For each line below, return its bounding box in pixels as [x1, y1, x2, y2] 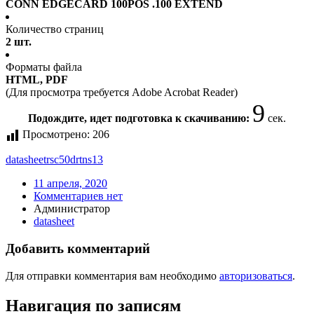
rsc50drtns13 [46, 153, 103, 166]
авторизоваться [219, 269, 292, 282]
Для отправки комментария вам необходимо [6, 269, 219, 282]
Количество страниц [6, 23, 104, 36]
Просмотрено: [22, 128, 90, 141]
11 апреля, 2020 [34, 177, 107, 190]
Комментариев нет [34, 190, 123, 203]
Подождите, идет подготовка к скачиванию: [28, 112, 252, 125]
